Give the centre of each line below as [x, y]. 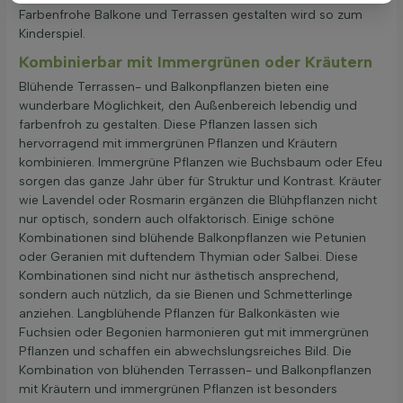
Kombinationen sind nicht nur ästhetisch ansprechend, [179, 275]
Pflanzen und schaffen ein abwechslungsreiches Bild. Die [185, 351]
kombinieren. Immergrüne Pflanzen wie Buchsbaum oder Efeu [201, 162]
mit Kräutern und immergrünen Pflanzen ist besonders [178, 389]
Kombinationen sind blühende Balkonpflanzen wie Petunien [193, 237]
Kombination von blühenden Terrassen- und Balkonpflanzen [195, 370]
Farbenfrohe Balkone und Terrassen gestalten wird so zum [191, 14]
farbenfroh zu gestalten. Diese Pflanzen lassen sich [168, 124]
